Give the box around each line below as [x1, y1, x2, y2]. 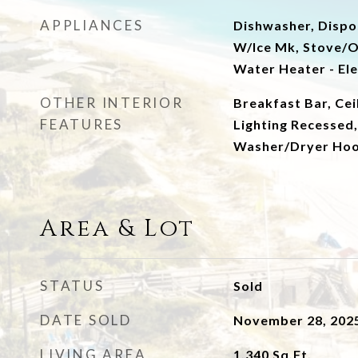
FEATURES [40, 116, 123, 133]
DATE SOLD [40, 312, 132, 328]
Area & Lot [40, 213, 195, 245]
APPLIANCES [40, 17, 144, 34]
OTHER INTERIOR [40, 94, 184, 111]
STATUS [40, 277, 105, 294]
